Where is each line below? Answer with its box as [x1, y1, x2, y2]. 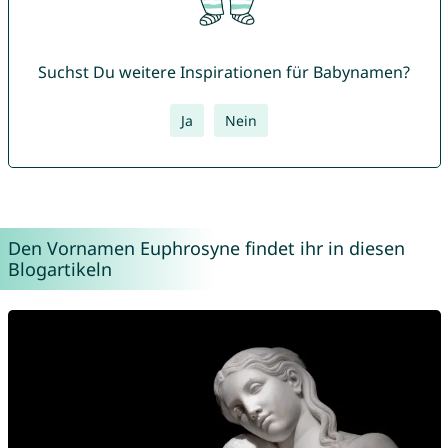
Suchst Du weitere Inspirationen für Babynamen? [38, 61, 410, 84]
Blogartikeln [7, 257, 112, 282]
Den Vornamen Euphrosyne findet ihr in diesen [7, 236, 405, 261]
